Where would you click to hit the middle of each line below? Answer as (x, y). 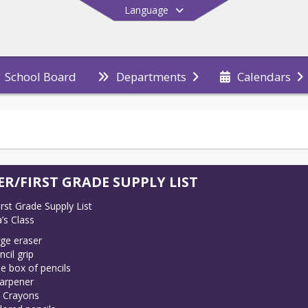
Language (146, 10)
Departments (151, 76)
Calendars (264, 76)
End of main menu (194, 96)
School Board (40, 76)
